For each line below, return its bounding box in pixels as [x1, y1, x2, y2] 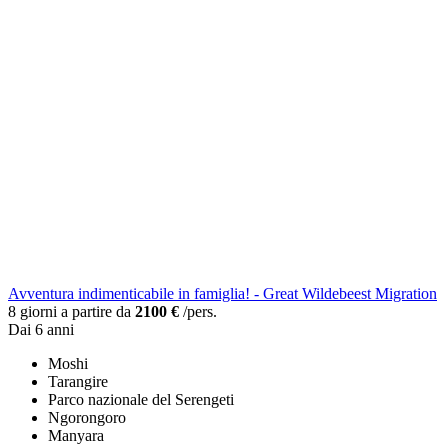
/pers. [179, 303, 217, 321]
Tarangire [48, 373, 108, 391]
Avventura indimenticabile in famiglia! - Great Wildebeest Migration [8, 285, 437, 303]
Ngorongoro [48, 409, 126, 427]
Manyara [48, 427, 104, 445]
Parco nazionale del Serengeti [48, 391, 234, 409]
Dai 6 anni [8, 321, 74, 339]
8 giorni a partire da [8, 303, 135, 321]
